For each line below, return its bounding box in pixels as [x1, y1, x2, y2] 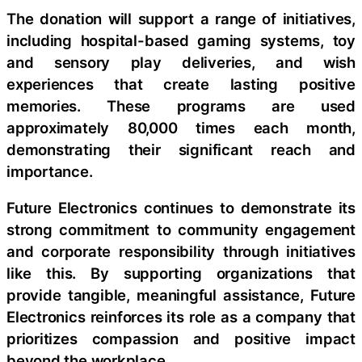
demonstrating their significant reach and [6, 140, 356, 158]
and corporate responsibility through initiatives [6, 242, 356, 261]
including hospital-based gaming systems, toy [6, 31, 356, 49]
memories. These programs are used [6, 96, 356, 115]
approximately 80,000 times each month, [6, 118, 356, 137]
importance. [6, 162, 93, 180]
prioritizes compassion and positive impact [6, 330, 356, 348]
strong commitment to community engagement [6, 221, 356, 239]
